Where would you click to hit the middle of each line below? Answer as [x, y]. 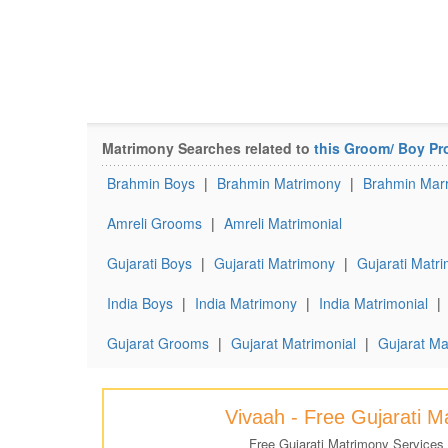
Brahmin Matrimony [279, 183]
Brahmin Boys [151, 183]
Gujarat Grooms [158, 343]
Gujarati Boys [149, 263]
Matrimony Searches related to [208, 148]
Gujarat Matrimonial [293, 343]
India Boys [140, 303]
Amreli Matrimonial [283, 223]
